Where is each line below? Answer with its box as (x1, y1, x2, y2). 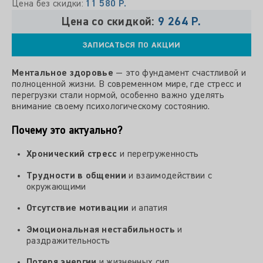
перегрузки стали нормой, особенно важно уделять (12, 90, 225, 100)
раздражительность (26, 236, 110, 246)
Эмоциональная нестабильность (26, 225, 175, 235)
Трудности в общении (26, 171, 127, 181)
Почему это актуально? (12, 125, 123, 137)
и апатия (129, 204, 168, 214)
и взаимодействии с (126, 171, 213, 181)
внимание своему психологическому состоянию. (12, 102, 210, 112)
